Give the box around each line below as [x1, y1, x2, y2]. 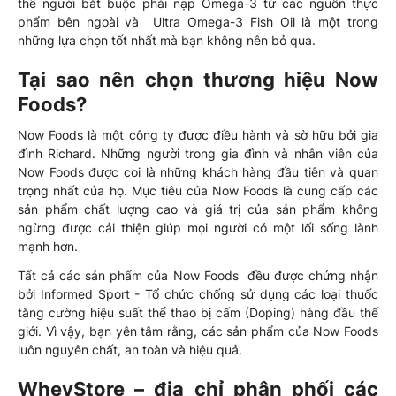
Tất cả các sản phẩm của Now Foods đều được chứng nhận [18, 267, 378, 283]
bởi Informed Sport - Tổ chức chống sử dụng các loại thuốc [18, 286, 378, 301]
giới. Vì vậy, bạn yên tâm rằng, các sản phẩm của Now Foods [18, 323, 378, 339]
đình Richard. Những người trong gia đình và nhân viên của [18, 145, 378, 161]
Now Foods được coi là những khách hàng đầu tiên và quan [18, 164, 378, 179]
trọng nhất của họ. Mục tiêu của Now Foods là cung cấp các [18, 182, 378, 198]
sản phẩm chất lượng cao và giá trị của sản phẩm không [18, 201, 378, 217]
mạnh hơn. [18, 238, 78, 254]
